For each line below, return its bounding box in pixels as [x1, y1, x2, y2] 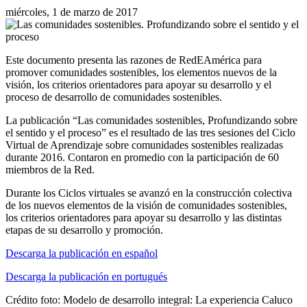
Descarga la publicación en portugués [5, 270, 167, 282]
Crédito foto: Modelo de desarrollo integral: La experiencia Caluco [5, 293, 293, 306]
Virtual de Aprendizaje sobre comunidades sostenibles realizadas [5, 138, 283, 151]
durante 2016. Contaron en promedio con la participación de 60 [5, 151, 279, 163]
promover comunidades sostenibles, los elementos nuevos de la [5, 66, 277, 78]
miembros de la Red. [5, 163, 95, 175]
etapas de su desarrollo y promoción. [5, 223, 166, 236]
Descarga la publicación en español [5, 247, 158, 259]
